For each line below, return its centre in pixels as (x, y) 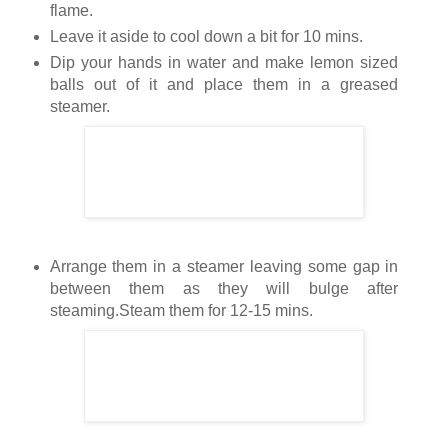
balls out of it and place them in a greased (224, 85)
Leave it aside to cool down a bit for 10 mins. (206, 37)
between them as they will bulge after (224, 289)
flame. (71, 11)
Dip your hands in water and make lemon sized (224, 63)
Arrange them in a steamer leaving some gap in (224, 267)
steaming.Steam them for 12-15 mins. (181, 311)
